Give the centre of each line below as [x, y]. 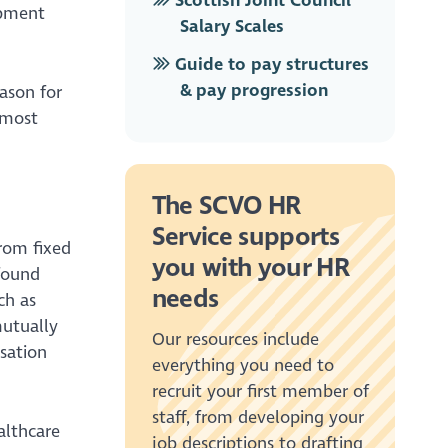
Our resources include [235, 340]
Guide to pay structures [269, 65]
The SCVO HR [226, 206]
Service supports [245, 237]
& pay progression [254, 91]
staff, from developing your [257, 418]
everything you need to [242, 366]
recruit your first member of [260, 392]
